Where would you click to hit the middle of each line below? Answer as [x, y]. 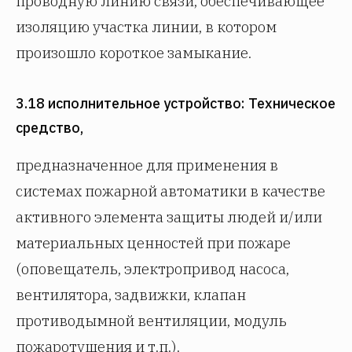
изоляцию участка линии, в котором [146, 27]
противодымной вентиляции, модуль [151, 321]
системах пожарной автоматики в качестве [170, 191]
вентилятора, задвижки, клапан [131, 295]
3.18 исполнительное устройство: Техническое [176, 103]
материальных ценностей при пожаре [153, 243]
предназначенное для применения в [147, 165]
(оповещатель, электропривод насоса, [152, 269]
